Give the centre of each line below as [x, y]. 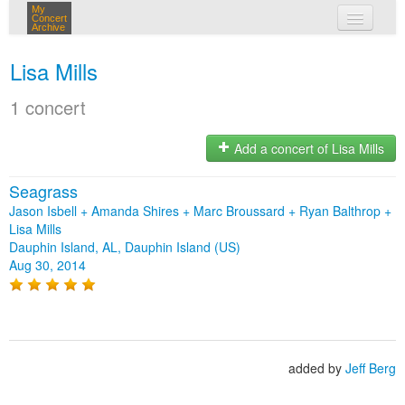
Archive [48, 27]
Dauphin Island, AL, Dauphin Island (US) [125, 247]
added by [317, 368]
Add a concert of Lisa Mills [307, 149]
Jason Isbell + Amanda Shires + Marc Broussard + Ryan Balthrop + [200, 211]
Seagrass [43, 191]
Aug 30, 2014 [47, 265]
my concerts [229, 52]
